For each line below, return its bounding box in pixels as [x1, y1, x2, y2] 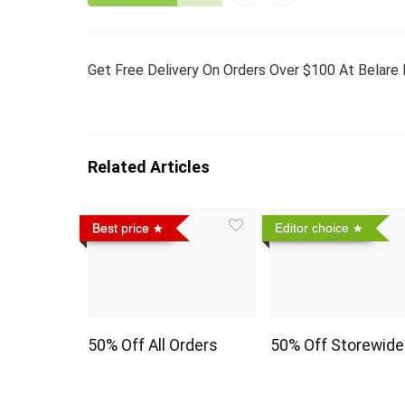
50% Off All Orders [88, 335, 219, 354]
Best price [92, 221, 150, 236]
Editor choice [274, 221, 349, 236]
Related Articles [88, 157, 210, 177]
